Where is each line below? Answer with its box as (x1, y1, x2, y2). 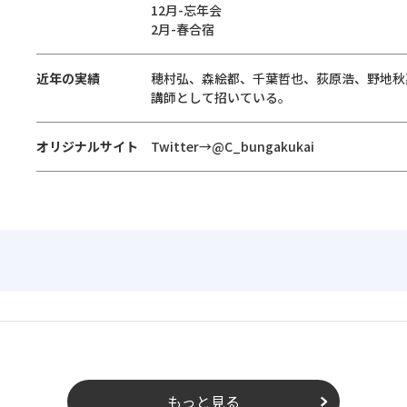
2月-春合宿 (151, 20, 214, 38)
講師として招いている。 (151, 88, 291, 106)
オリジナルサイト (36, 137, 138, 155)
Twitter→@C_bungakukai (151, 137, 314, 155)
